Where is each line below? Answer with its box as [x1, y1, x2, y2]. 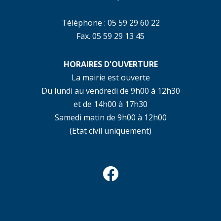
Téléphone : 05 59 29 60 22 [61, 17, 160, 28]
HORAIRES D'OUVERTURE [63, 58, 158, 70]
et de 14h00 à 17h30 [74, 98, 147, 110]
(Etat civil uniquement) [70, 125, 151, 136]
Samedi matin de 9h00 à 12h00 [54, 111, 167, 123]
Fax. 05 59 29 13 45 [76, 30, 145, 41]
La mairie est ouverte [71, 72, 150, 83]
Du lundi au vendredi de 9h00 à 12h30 [41, 85, 180, 96]
